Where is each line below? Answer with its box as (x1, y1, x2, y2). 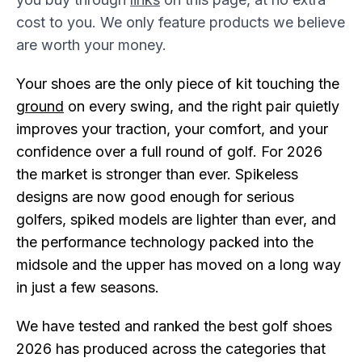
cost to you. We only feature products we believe (16, 14, 345, 31)
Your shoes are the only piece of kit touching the (16, 75, 339, 92)
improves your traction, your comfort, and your (16, 120, 328, 137)
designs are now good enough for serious (16, 188, 294, 205)
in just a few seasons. (16, 279, 159, 296)
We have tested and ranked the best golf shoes (16, 318, 332, 335)
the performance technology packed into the (16, 234, 314, 250)
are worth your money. (16, 36, 166, 53)
